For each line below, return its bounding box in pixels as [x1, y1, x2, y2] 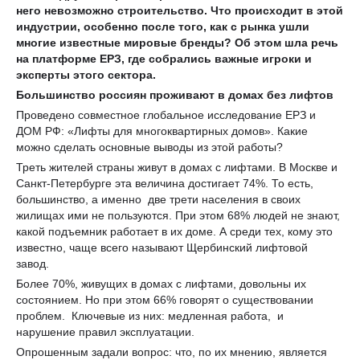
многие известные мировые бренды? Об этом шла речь [16, 35, 338, 49]
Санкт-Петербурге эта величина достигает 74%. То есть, [16, 176, 313, 190]
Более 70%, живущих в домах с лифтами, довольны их [16, 276, 306, 290]
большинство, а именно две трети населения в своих [16, 192, 301, 206]
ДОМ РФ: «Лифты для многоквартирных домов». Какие [16, 124, 308, 137]
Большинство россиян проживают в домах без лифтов [16, 88, 333, 101]
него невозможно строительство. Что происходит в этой [16, 3, 343, 17]
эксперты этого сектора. [16, 67, 162, 81]
